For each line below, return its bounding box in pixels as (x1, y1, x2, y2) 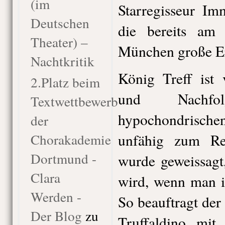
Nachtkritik (30, 52, 94, 70)
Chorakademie (30, 130, 111, 149)
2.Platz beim (30, 73, 100, 91)
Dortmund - (30, 149, 96, 168)
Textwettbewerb (30, 92, 118, 110)
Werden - (30, 187, 81, 206)
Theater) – (30, 33, 88, 51)
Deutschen (30, 14, 89, 32)
